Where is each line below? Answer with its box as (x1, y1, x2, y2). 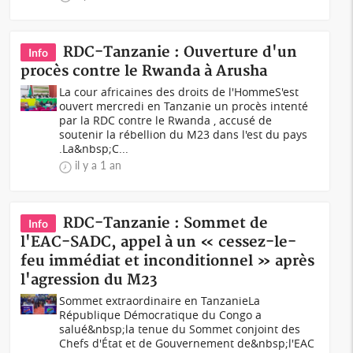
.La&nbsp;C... (59, 141, 129, 156)
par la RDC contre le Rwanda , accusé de (59, 113, 273, 128)
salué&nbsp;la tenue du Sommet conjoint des (59, 321, 301, 336)
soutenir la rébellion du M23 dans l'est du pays (59, 127, 308, 142)
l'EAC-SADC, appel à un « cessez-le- (20, 233, 297, 251)
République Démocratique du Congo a (59, 307, 262, 322)
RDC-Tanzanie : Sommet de (63, 214, 269, 232)
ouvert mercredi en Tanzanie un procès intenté (59, 98, 309, 113)
